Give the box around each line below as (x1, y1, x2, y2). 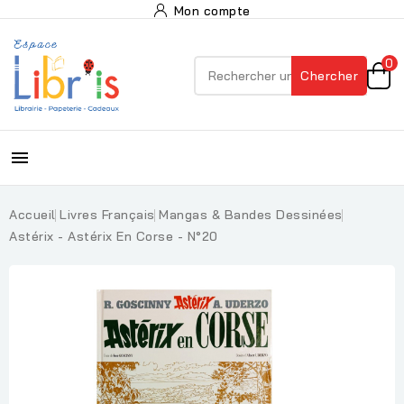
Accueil (9, 207, 56, 223)
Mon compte (173, 3, 251, 19)
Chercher (300, 68, 358, 84)
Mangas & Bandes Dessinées (159, 207, 343, 223)
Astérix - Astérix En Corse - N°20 (9, 228, 218, 244)
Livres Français (60, 207, 155, 223)
